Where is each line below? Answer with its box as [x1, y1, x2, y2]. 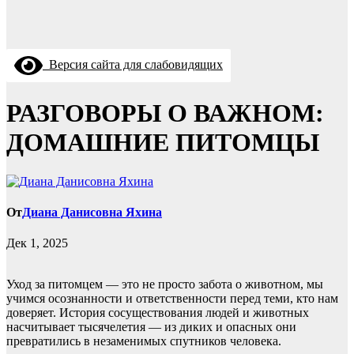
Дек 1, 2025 [6, 236, 68, 250]
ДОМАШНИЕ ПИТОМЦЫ [6, 128, 319, 157]
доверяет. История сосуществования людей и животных [6, 306, 309, 320]
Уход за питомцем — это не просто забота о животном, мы [6, 277, 323, 292]
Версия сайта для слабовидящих [43, 57, 223, 71]
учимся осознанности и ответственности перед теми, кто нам [6, 292, 338, 306]
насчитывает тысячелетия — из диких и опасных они [6, 320, 296, 334]
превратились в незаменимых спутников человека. [6, 334, 281, 348]
